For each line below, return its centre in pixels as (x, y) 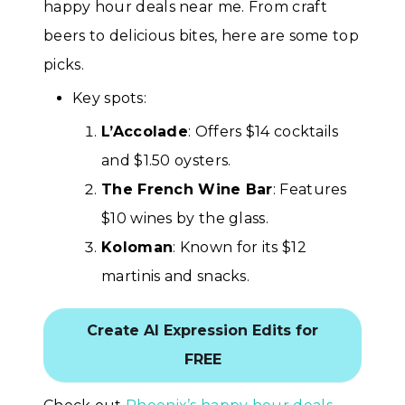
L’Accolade (145, 131)
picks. (64, 65)
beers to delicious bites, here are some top (201, 36)
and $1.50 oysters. (166, 160)
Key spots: (109, 98)
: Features (310, 189)
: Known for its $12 (240, 247)
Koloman (137, 247)
